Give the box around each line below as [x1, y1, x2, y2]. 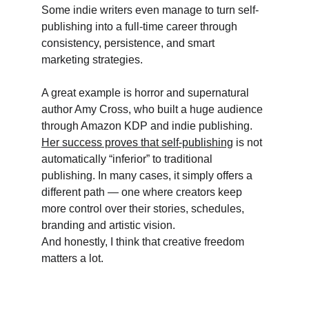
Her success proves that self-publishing [41, 137, 233, 148]
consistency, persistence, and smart [41, 37, 217, 49]
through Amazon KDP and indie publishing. [41, 120, 255, 132]
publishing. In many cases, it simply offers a [41, 170, 255, 181]
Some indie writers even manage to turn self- [41, 4, 259, 16]
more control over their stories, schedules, [41, 203, 247, 215]
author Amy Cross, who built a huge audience [41, 103, 266, 115]
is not [233, 137, 265, 148]
